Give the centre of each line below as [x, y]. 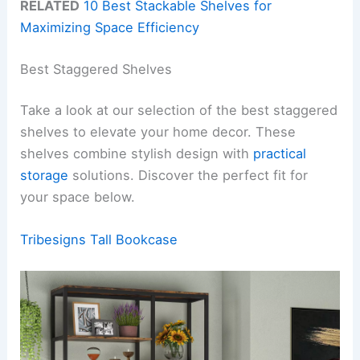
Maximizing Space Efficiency [110, 27]
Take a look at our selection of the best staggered [179, 110]
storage [45, 176]
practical [280, 154]
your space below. [78, 197]
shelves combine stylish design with [137, 154]
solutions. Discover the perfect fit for [188, 176]
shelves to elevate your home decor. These [158, 132]
